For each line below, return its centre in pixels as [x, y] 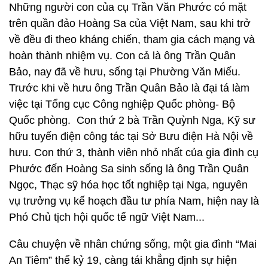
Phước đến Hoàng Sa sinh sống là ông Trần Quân [129, 169]
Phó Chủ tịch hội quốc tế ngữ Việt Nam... [107, 217]
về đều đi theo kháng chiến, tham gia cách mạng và [132, 39]
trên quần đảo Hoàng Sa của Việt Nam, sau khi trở [130, 23]
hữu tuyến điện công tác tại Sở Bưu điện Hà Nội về [131, 136]
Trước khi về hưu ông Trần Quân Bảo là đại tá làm [129, 88]
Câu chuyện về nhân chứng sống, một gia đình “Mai [133, 244]
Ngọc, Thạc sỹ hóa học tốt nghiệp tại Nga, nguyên [128, 185]
